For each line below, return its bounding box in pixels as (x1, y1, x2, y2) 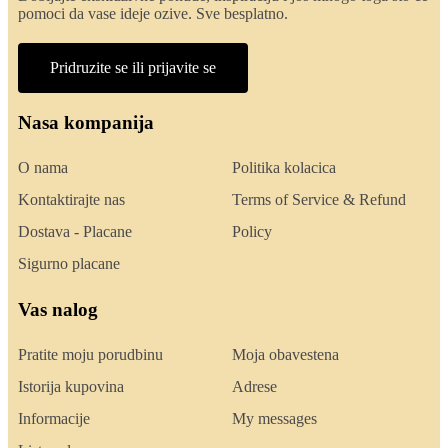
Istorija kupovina (18, 378, 124, 396)
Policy (232, 223, 272, 241)
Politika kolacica (232, 159, 336, 177)
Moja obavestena (232, 346, 339, 364)
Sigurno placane (18, 255, 120, 273)
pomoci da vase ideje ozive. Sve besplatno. (18, 5, 288, 23)
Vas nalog (18, 299, 98, 321)
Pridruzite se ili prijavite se (50, 59, 216, 77)
